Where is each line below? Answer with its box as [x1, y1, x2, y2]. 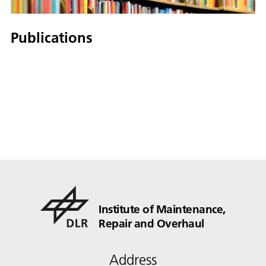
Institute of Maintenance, [99, 202, 226, 217]
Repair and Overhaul [99, 216, 204, 231]
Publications [11, 28, 93, 47]
